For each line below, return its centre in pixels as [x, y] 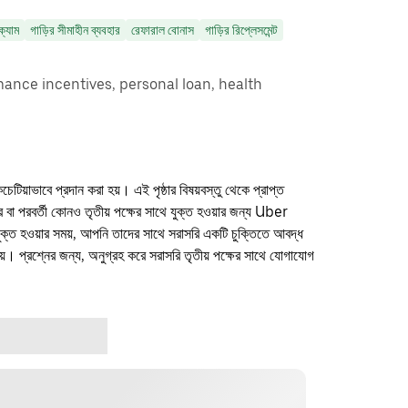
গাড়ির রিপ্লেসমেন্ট [241, 30]
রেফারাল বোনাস [163, 30]
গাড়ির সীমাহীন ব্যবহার [75, 30]
